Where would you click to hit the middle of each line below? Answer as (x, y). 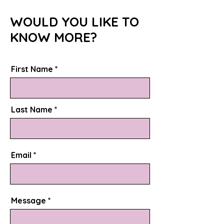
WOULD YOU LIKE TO (74, 22)
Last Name (32, 109)
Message (28, 200)
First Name (32, 69)
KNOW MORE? (53, 37)
